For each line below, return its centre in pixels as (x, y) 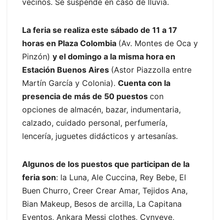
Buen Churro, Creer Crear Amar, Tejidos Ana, (105, 191)
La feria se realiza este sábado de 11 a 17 (100, 30)
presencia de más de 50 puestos (86, 96)
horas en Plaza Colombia (70, 43)
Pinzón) (37, 57)
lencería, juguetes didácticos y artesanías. (100, 136)
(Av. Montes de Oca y (158, 43)
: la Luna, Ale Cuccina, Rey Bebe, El (121, 178)
